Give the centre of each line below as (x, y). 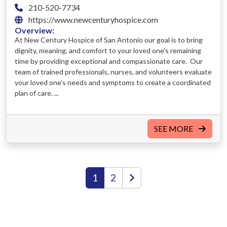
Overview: (34, 30)
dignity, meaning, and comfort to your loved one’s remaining (108, 50)
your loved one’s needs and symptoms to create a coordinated (113, 82)
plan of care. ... (37, 93)
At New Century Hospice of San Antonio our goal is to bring (109, 40)
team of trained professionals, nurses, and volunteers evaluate (113, 71)
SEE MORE (174, 128)
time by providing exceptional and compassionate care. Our (109, 61)
